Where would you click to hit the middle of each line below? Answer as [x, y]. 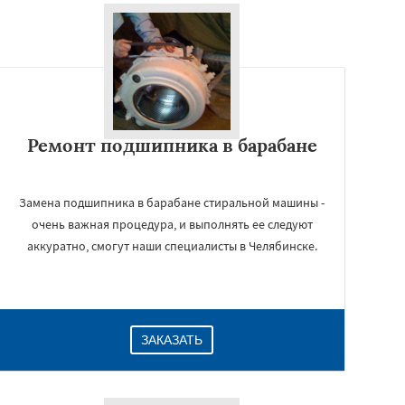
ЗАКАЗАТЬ [172, 340]
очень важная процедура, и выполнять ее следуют [172, 224]
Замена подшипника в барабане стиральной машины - [172, 202]
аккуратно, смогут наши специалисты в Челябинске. [172, 246]
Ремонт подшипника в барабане [172, 145]
